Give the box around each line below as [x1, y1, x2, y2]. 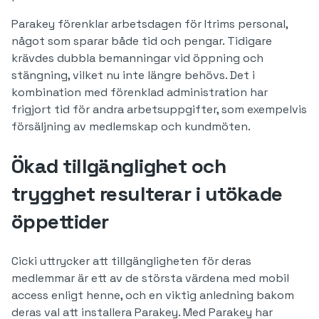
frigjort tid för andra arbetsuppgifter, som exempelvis [11, 102, 307, 117]
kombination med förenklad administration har [11, 85, 268, 100]
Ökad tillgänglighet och [11, 153, 226, 179]
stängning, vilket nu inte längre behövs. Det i [11, 68, 255, 83]
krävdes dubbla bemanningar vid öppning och [11, 51, 263, 66]
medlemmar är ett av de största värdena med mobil [11, 271, 289, 286]
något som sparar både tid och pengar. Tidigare [11, 33, 272, 48]
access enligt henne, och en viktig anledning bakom [11, 288, 294, 303]
